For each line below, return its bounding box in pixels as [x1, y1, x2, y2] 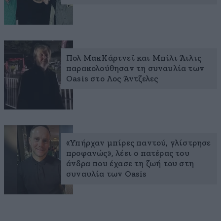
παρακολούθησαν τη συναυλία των [66, 64, 204, 73]
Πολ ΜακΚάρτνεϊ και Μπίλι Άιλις [66, 54, 201, 63]
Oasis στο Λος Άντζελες [66, 74, 158, 83]
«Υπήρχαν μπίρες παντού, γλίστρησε [66, 139, 211, 147]
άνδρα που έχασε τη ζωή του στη [66, 159, 194, 168]
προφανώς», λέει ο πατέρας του [66, 149, 189, 158]
